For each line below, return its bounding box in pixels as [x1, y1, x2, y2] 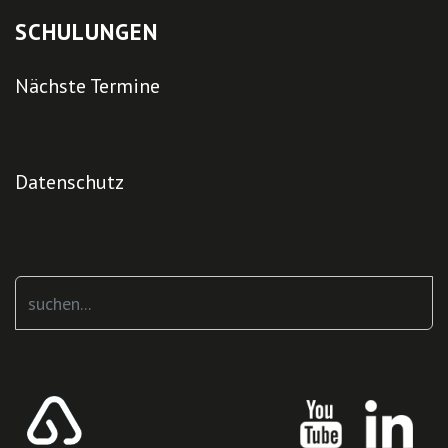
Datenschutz [15, 169, 124, 195]
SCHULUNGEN [15, 17, 158, 46]
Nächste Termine [15, 73, 160, 99]
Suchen [14, 278, 77, 304]
